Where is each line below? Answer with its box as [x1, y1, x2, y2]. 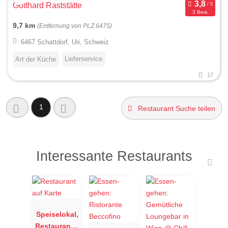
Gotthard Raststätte [13, 1, 82, 10]
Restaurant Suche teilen [137, 104, 215, 112]
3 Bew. [192, 9, 208, 15]
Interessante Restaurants [36, 148, 192, 164]
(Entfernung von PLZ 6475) [37, 23, 112, 30]
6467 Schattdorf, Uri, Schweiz [20, 38, 109, 46]
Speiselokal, [36, 210, 78, 219]
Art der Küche [15, 55, 56, 63]
